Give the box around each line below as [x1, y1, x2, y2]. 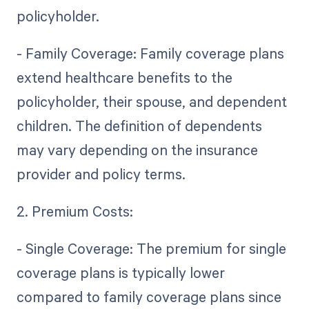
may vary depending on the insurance [16, 139, 258, 159]
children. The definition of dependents [16, 115, 262, 135]
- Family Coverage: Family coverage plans [16, 43, 284, 63]
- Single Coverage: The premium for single [16, 239, 286, 259]
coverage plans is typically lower [16, 263, 225, 283]
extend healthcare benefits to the [16, 67, 232, 87]
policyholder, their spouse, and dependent [16, 91, 287, 111]
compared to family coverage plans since [16, 287, 281, 307]
